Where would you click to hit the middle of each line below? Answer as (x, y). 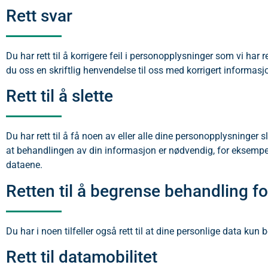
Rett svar (39, 16)
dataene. (24, 165)
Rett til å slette (60, 96)
